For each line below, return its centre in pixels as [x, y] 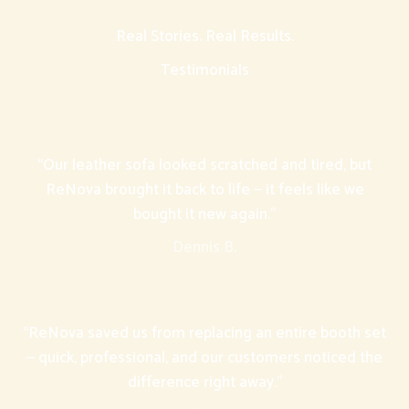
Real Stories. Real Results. [204, 36]
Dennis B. [204, 248]
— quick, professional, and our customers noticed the [204, 358]
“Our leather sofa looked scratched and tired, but [204, 165]
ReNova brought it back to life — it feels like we [204, 189]
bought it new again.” [204, 214]
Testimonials [204, 70]
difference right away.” [204, 383]
